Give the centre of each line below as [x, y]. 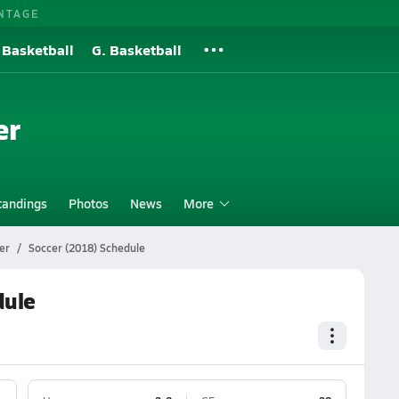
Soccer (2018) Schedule [86, 248]
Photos [88, 203]
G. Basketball [137, 49]
